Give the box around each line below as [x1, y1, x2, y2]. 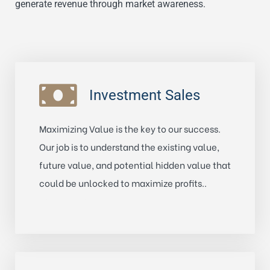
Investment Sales [89, 86, 200, 104]
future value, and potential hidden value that [39, 157, 231, 171]
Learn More [39, 193, 90, 207]
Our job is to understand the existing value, [39, 139, 219, 153]
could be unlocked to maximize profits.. [39, 175, 207, 189]
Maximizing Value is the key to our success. [39, 121, 221, 135]
